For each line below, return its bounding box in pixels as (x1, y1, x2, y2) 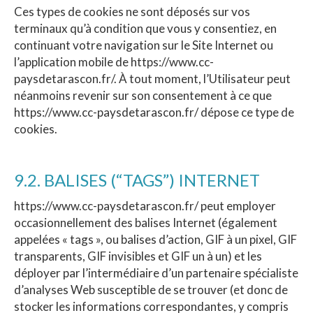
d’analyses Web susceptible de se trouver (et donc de (14, 282, 288, 297)
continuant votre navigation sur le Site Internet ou (14, 37, 273, 52)
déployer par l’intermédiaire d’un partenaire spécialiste (14, 265, 298, 280)
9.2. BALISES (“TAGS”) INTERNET (14, 169, 260, 190)
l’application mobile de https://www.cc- (14, 54, 214, 69)
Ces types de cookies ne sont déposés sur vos (14, 3, 250, 19)
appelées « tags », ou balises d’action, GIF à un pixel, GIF (14, 231, 297, 247)
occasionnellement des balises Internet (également (14, 214, 277, 230)
